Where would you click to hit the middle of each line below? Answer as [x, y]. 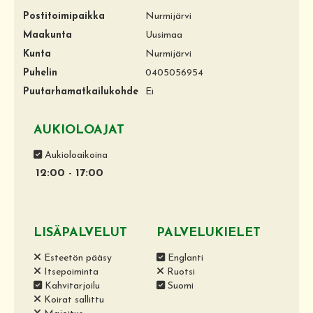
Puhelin [40, 73]
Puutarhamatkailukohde [81, 92]
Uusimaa [163, 35]
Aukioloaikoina [75, 155]
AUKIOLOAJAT [79, 130]
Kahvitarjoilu [71, 286]
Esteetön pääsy [77, 258]
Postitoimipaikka [64, 16]
